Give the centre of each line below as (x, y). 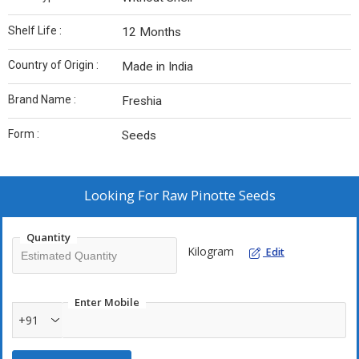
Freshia (142, 101)
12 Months (151, 32)
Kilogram (211, 252)
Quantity (48, 238)
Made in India (157, 67)
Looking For (123, 196)
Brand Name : (42, 100)
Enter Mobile (107, 303)
